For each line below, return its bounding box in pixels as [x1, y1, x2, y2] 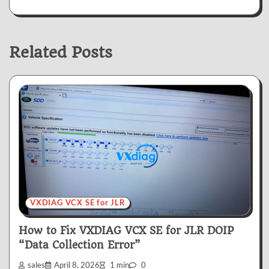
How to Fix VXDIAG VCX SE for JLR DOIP [19, 225, 234, 237]
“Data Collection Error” [19, 239, 141, 252]
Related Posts [9, 43, 112, 61]
